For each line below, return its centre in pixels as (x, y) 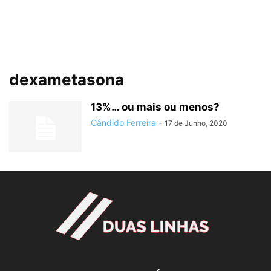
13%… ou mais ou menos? (155, 107)
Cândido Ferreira (123, 122)
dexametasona (67, 80)
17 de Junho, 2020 (196, 123)
